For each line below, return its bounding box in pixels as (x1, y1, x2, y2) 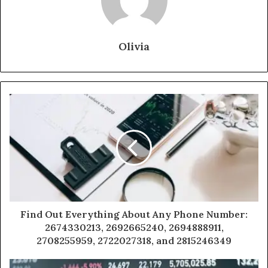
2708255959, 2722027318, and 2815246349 (36, 234, 232, 247)
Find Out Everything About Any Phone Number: (20, 208, 248, 221)
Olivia (118, 39, 150, 54)
